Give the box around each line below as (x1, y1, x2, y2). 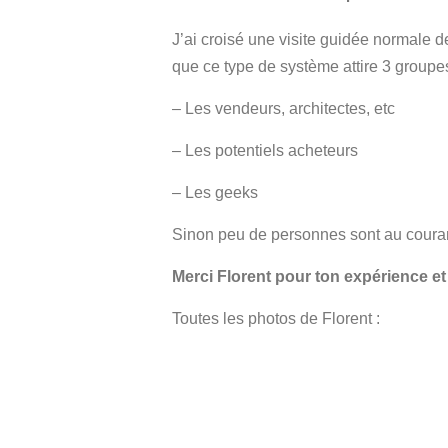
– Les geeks (172, 184, 258, 201)
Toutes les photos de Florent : (172, 310, 380, 327)
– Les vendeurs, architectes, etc (172, 100, 395, 117)
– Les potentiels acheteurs (172, 142, 358, 159)
